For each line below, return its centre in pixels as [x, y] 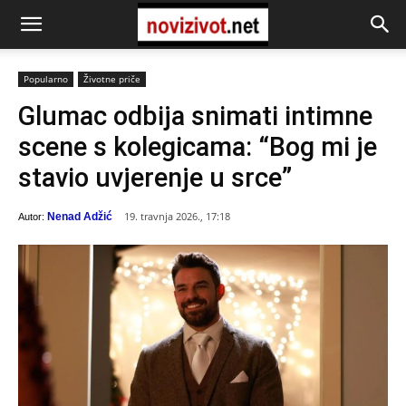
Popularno [46, 79]
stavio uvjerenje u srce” [155, 178]
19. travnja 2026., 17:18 [177, 217]
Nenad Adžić [80, 216]
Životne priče [112, 79]
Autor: [31, 216]
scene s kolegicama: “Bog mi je [198, 147]
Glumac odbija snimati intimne [195, 116]
